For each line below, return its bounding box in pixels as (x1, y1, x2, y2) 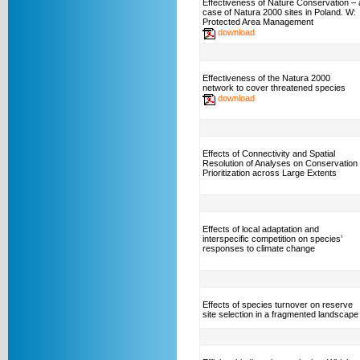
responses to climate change (202, 243, 315, 253)
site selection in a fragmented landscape (202, 309, 358, 319)
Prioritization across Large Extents (202, 168, 337, 178)
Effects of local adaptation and (202, 224, 319, 234)
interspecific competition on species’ (202, 234, 342, 243)
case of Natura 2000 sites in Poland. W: (202, 7, 356, 17)
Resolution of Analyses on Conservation (202, 158, 358, 168)
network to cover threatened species (202, 83, 346, 92)
